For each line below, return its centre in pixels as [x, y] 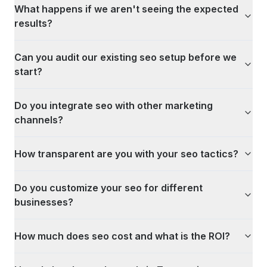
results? [33, 23]
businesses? [44, 202]
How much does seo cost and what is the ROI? [122, 236]
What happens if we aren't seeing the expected [126, 9]
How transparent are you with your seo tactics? [126, 154]
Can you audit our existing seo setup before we [125, 57]
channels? [39, 120]
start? [28, 72]
